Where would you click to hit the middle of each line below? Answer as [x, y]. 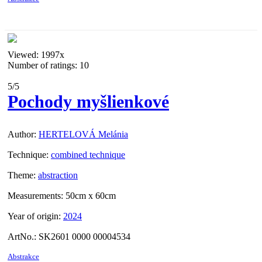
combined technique [88, 155]
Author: [22, 135]
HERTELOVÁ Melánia [83, 135]
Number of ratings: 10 [48, 65]
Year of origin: [34, 216]
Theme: [22, 175]
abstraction [58, 175]
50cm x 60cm [91, 196]
